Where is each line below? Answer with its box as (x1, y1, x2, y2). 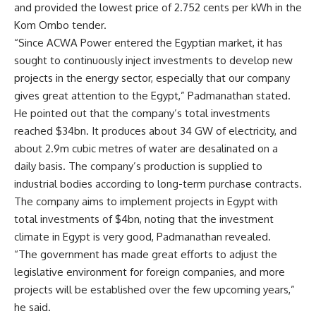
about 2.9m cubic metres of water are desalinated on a (14, 142, 278, 156)
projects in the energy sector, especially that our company (14, 71, 290, 85)
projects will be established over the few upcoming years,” (14, 283, 295, 297)
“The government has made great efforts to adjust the (14, 248, 277, 262)
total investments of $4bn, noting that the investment (14, 212, 274, 226)
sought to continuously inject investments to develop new (14, 54, 293, 68)
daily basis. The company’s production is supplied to (14, 159, 262, 174)
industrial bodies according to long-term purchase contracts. (14, 177, 302, 191)
